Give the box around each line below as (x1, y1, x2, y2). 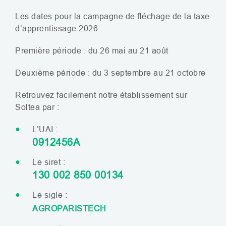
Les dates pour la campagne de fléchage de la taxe (15, 12, 210, 21)
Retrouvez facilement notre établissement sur (15, 90, 187, 99)
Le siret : (32, 157, 65, 166)
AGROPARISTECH (32, 204, 106, 213)
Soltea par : (15, 102, 59, 111)
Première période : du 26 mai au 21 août (15, 46, 168, 55)
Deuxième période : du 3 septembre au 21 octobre (15, 68, 206, 77)
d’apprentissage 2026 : (15, 24, 105, 33)
